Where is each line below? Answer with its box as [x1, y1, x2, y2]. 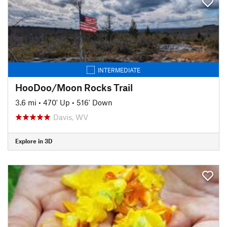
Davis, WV [53, 112, 88, 122]
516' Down [77, 97, 112, 107]
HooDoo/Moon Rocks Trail [15, 81, 133, 93]
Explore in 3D [15, 137, 52, 144]
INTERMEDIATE [98, 66, 140, 73]
